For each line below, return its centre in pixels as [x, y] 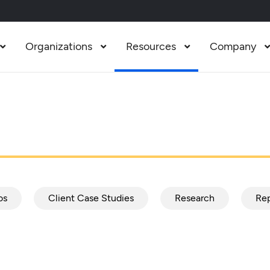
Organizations [58, 46]
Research [194, 198]
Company [233, 46]
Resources [151, 46]
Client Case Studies [91, 198]
